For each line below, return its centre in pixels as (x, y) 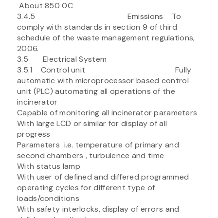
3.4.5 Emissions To (99, 16)
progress (34, 134)
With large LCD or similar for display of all (92, 123)
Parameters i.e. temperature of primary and (98, 145)
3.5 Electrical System (62, 59)
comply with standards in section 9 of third (97, 27)
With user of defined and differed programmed (103, 177)
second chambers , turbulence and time (91, 155)
